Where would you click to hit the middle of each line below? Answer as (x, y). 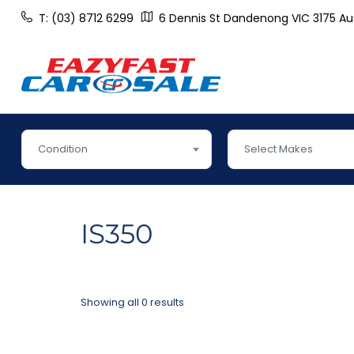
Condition (63, 149)
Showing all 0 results (132, 303)
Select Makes (278, 149)
